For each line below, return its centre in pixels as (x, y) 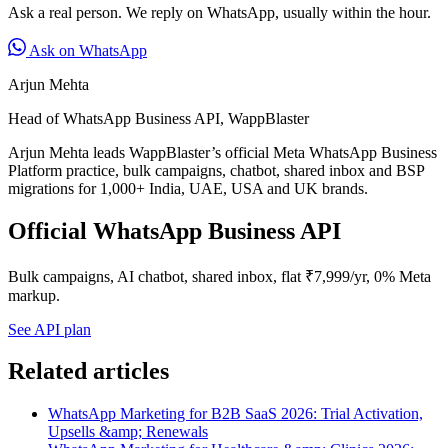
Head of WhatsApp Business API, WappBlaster (158, 118)
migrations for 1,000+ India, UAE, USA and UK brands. (188, 188)
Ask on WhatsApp (86, 50)
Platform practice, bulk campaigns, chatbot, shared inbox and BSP (216, 170)
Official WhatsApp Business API (174, 230)
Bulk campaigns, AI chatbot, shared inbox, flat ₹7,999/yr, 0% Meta (219, 276)
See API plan (49, 329)
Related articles (88, 371)
